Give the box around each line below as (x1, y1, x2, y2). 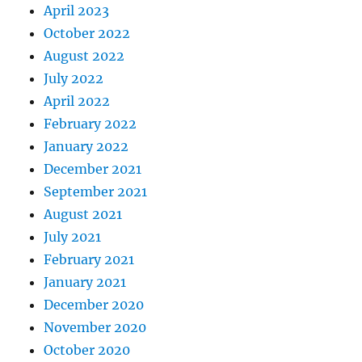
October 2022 (44, 25, 131, 42)
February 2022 (44, 116, 137, 133)
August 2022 (44, 48, 125, 65)
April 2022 (44, 93, 111, 110)
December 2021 (44, 161, 142, 178)
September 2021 (44, 183, 148, 200)
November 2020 (44, 319, 147, 336)
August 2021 (44, 206, 123, 223)
